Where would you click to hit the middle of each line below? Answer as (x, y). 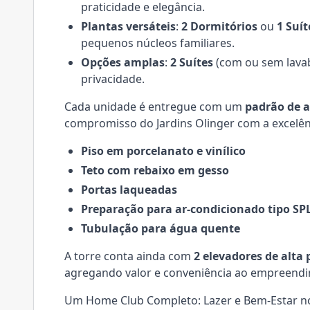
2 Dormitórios (219, 26)
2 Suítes (192, 62)
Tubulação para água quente (161, 228)
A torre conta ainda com (129, 256)
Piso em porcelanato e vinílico (163, 151)
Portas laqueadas (129, 190)
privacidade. (113, 79)
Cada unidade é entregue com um (155, 107)
